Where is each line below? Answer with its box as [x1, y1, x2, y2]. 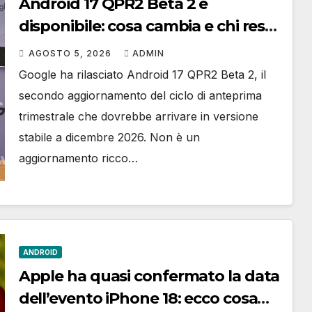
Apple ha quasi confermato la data [18, 267, 280, 286]
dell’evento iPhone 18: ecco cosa [18, 289, 258, 308]
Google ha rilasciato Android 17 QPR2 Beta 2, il [18, 68, 266, 81]
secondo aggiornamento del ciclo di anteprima [18, 88, 262, 102]
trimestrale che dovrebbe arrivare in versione [18, 109, 258, 123]
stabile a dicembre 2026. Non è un [18, 130, 200, 144]
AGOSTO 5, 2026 [28, 48, 114, 58]
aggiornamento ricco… [18, 151, 138, 165]
